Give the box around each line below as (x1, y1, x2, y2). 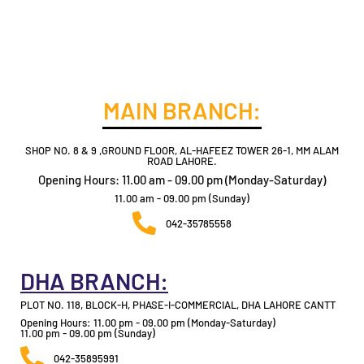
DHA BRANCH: (20, 266, 168, 296)
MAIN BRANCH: (103, 96, 261, 125)
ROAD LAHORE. (147, 154, 217, 168)
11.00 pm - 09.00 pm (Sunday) (20, 327, 155, 340)
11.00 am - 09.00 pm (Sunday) (115, 192, 249, 206)
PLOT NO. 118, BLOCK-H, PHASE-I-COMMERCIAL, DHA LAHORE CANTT (20, 298, 336, 312)
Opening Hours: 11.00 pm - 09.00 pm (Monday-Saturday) (20, 316, 275, 330)
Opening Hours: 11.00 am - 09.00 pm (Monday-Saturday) (38, 172, 326, 188)
